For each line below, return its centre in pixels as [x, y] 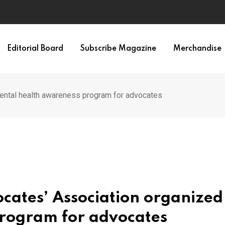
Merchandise [197, 49]
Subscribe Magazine [118, 49]
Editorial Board [35, 49]
